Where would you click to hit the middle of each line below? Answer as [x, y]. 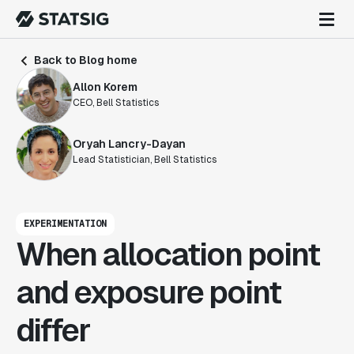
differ [53, 330]
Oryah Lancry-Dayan [129, 144]
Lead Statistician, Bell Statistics [145, 160]
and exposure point [148, 292]
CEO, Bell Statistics [116, 103]
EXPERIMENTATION [65, 224]
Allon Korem [105, 87]
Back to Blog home [85, 60]
